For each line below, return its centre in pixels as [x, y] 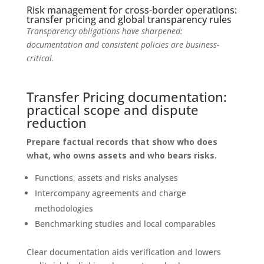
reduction [56, 122]
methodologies [64, 208]
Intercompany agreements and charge [110, 193]
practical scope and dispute [112, 109]
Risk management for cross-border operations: [131, 10]
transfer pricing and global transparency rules [129, 19]
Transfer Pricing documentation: [126, 96]
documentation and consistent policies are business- [123, 44]
